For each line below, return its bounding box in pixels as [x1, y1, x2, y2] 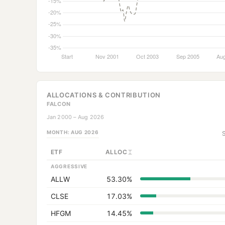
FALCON [47, 100, 71, 108]
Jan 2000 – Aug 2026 [47, 114, 104, 121]
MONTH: [47, 129, 71, 135]
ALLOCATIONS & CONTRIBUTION [47, 91, 161, 99]
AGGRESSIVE [51, 163, 87, 170]
